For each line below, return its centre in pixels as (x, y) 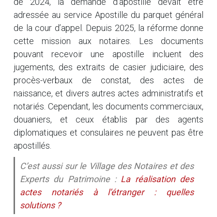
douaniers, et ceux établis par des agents (108, 119)
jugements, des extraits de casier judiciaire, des (108, 67)
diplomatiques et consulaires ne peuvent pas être (108, 132)
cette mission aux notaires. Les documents (108, 41)
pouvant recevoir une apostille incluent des (108, 54)
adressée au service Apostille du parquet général (108, 15)
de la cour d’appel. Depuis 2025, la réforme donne (108, 28)
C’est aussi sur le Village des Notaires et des (107, 166)
